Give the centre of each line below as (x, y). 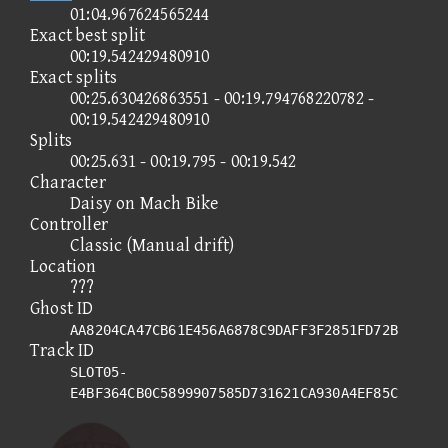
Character (68, 182)
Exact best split (88, 35)
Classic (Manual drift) (152, 245)
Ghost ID (62, 308)
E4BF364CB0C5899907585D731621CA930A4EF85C (234, 392)
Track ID (62, 350)
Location (63, 266)
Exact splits (74, 77)
